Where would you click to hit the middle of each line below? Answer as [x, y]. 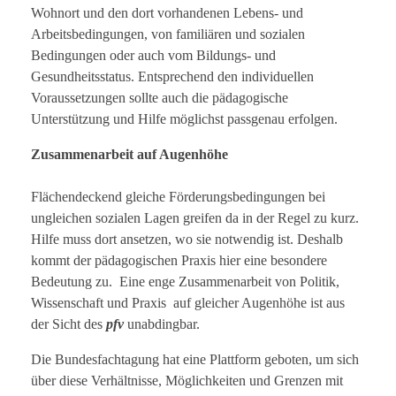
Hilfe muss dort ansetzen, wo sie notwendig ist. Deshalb [187, 240]
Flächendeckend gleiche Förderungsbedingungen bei [178, 197]
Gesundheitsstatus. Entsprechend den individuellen [172, 77]
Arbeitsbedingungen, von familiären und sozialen [168, 34]
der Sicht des [69, 324]
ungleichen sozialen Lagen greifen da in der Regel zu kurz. [195, 218]
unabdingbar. [164, 324]
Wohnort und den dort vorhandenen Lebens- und [167, 13]
